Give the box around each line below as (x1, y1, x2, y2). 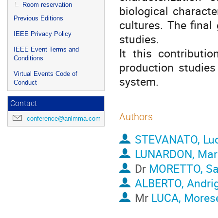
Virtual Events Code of (14, 70, 77, 77)
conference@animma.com (27, 114, 101, 123)
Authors (119, 111, 153, 123)
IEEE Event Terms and (14, 46, 79, 53)
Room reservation (22, 1, 72, 8)
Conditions (14, 54, 43, 62)
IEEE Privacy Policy (14, 30, 72, 37)
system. (119, 73, 159, 90)
